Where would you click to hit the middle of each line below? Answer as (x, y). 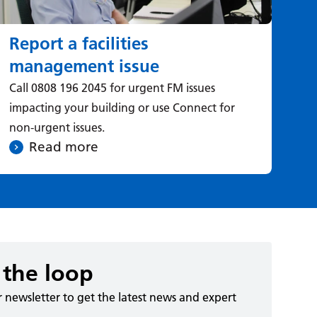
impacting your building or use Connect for (122, 107)
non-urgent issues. (57, 127)
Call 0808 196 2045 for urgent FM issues (113, 87)
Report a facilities (79, 43)
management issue (85, 66)
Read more (64, 146)
